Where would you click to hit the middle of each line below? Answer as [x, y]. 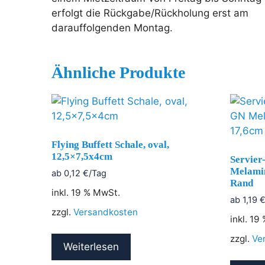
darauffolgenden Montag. [112, 28]
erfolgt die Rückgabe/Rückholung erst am [150, 13]
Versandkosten [106, 212]
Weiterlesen [91, 247]
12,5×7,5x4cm [82, 156]
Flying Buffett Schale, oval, [110, 144]
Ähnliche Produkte [118, 72]
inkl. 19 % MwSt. [86, 193]
